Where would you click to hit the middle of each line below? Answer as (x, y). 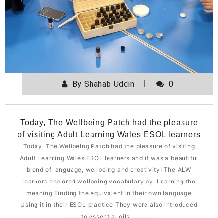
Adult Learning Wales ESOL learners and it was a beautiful (109, 158)
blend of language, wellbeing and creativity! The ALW (109, 170)
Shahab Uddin (109, 84)
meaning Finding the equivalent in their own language (109, 193)
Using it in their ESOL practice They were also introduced (109, 205)
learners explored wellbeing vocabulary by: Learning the (109, 182)
